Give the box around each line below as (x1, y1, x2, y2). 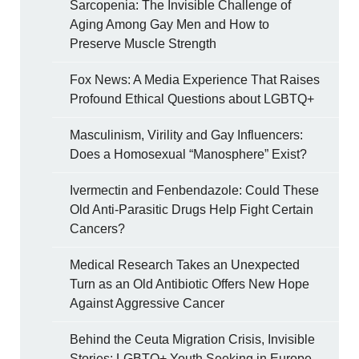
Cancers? (70, 222, 126, 236)
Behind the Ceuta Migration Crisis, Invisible (70, 333, 316, 347)
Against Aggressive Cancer (70, 296, 225, 311)
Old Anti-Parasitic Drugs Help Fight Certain (70, 203, 314, 217)
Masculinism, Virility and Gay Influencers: (70, 128, 304, 143)
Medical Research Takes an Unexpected (70, 258, 301, 272)
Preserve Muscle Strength (70, 37, 217, 51)
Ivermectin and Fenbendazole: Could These (70, 184, 320, 198)
